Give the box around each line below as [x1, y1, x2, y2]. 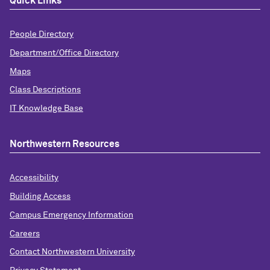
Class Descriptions [10, 86, 81, 95]
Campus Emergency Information [10, 210, 133, 219]
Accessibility [10, 174, 58, 183]
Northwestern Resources [10, 139, 119, 149]
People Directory [10, 30, 74, 39]
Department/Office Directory [10, 48, 119, 57]
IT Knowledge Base [10, 104, 83, 113]
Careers [10, 229, 40, 238]
